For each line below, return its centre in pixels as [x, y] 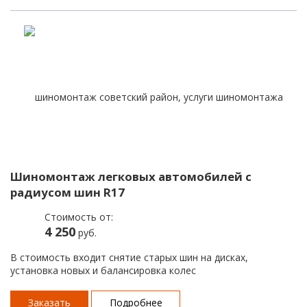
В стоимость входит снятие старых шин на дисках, [129, 257]
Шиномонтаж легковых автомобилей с [131, 176]
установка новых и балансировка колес [103, 270]
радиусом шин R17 [67, 192]
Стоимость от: [79, 217]
